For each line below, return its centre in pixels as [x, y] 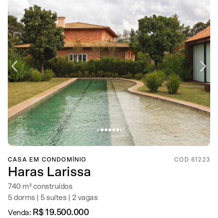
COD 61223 [192, 160]
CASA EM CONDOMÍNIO [47, 160]
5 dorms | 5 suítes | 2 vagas [53, 198]
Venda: [20, 213]
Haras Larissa [49, 172]
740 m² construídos [40, 186]
